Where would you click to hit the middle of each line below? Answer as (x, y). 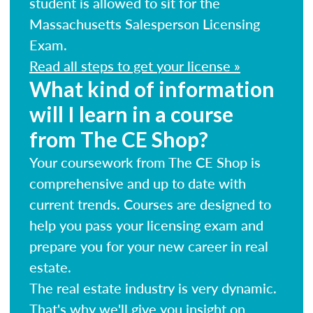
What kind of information (152, 88)
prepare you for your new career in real (149, 246)
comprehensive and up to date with (138, 183)
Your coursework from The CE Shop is (145, 162)
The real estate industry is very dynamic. (153, 287)
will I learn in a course (131, 114)
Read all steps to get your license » (135, 65)
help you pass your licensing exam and (146, 225)
